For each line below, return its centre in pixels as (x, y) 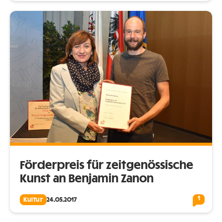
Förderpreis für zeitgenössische (107, 165)
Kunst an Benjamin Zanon (87, 179)
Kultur (33, 199)
